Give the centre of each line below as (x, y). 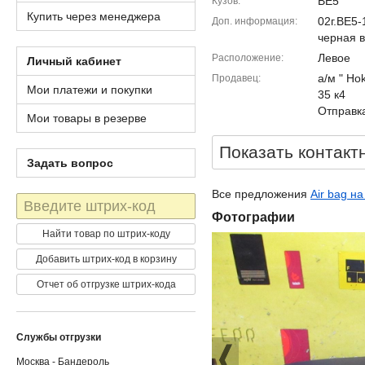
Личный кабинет (74, 61)
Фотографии (253, 217)
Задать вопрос (70, 163)
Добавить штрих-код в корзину (106, 259)
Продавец (235, 78)
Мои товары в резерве (87, 118)
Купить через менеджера (94, 16)
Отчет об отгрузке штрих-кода (106, 284)
